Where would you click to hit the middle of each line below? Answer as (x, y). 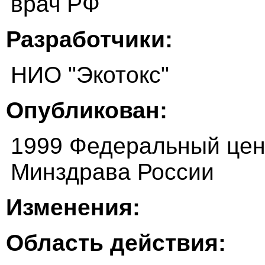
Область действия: (116, 243)
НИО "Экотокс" (90, 75)
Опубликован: (87, 111)
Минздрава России (112, 172)
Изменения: (73, 208)
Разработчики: (89, 40)
